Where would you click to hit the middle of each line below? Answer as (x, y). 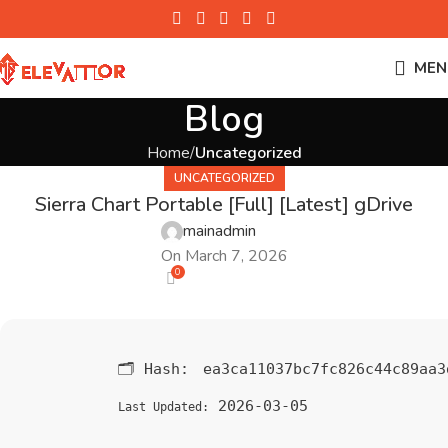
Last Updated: (163, 407)
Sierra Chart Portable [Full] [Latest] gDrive (224, 204)
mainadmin (219, 231)
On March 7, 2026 (224, 256)
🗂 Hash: (158, 369)
